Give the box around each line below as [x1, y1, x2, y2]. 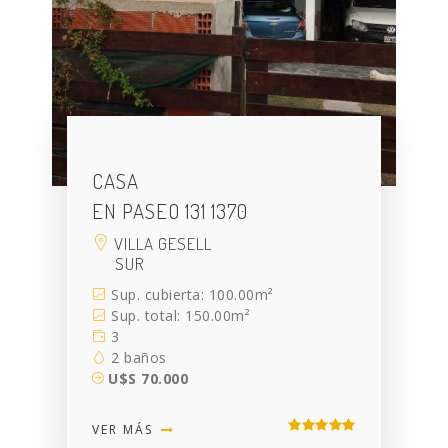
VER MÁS [92, 421, 159, 439]
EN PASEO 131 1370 [92, 197, 249, 225]
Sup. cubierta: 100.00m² [106, 285, 274, 305]
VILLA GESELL [110, 233, 213, 255]
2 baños [106, 348, 167, 368]
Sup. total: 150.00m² [106, 306, 251, 326]
